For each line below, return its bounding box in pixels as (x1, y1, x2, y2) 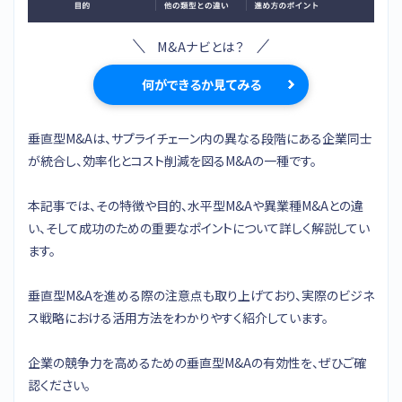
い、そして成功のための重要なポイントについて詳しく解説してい (28, 218, 370, 237)
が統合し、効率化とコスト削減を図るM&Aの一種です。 (28, 151, 317, 170)
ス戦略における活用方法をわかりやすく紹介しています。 (28, 308, 328, 327)
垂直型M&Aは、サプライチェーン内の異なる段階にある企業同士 (28, 128, 372, 147)
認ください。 (28, 375, 91, 394)
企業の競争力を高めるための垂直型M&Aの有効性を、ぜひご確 (28, 353, 366, 371)
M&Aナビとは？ (157, 37, 245, 56)
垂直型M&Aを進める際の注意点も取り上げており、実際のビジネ (28, 285, 374, 304)
